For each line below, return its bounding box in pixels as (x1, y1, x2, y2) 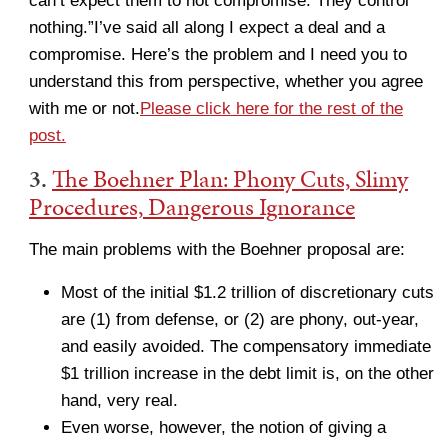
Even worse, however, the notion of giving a (61, 418, 386, 437)
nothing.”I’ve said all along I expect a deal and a (29, 18, 385, 37)
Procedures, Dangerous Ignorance (29, 190, 355, 224)
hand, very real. (61, 391, 178, 410)
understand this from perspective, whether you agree (29, 72, 423, 91)
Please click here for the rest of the (140, 99, 403, 118)
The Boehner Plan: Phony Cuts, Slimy (52, 162, 408, 196)
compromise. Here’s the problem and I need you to (29, 45, 407, 64)
